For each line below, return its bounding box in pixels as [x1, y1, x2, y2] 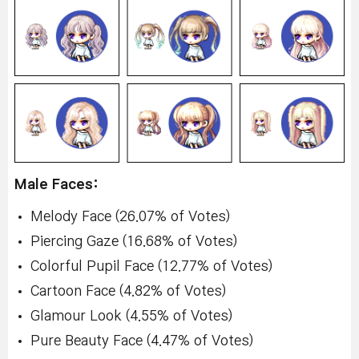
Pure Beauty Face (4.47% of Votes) [30, 333, 253, 348]
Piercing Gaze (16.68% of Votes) [30, 234, 237, 248]
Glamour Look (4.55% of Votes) [30, 309, 232, 323]
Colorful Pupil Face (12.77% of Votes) [30, 259, 272, 273]
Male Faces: [14, 177, 98, 192]
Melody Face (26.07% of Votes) [30, 209, 230, 224]
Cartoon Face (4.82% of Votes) [30, 284, 226, 298]
